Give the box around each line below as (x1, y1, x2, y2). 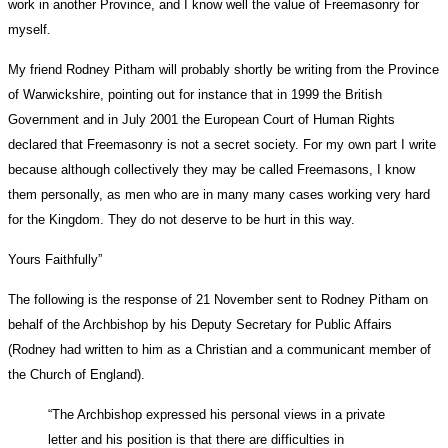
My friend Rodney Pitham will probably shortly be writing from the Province (8, 62, 439, 78)
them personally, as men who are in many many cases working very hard (8, 187, 430, 203)
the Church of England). (8, 367, 145, 383)
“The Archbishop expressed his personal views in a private (48, 407, 385, 423)
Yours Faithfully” (8, 252, 102, 268)
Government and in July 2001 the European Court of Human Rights (8, 112, 395, 128)
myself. (8, 22, 51, 38)
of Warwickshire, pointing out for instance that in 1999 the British (8, 87, 382, 103)
